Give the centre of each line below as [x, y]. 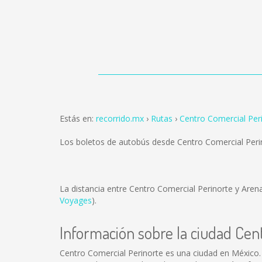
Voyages [76, 200]
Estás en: [78, 118]
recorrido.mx [120, 118]
